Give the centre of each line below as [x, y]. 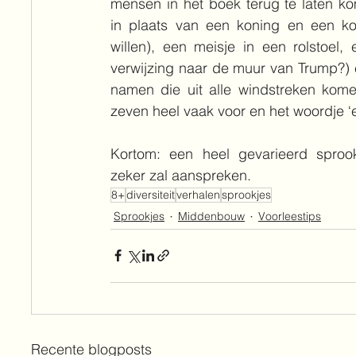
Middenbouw [211, 217]
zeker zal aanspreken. [181, 175]
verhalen [198, 194]
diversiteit [151, 194]
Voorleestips [290, 217]
